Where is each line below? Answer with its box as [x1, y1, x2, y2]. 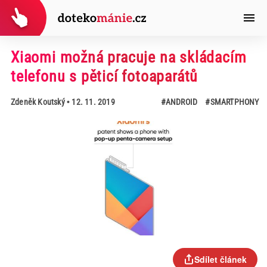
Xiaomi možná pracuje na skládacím [10, 48, 247, 66]
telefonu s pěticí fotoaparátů [10, 67, 198, 85]
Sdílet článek [194, 253, 247, 265]
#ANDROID [160, 97, 198, 107]
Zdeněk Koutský [10, 97, 65, 107]
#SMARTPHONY [205, 97, 259, 107]
